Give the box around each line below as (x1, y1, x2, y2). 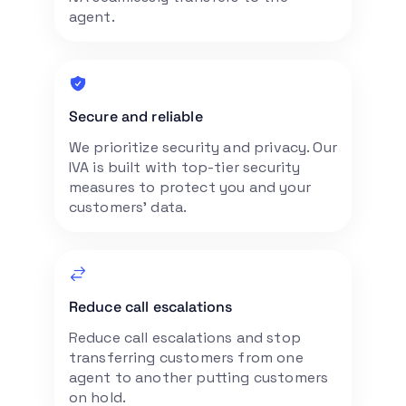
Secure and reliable (68, 106, 203, 126)
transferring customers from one (68, 347, 304, 367)
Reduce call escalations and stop (68, 327, 301, 347)
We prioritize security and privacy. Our (68, 137, 337, 157)
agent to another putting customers (68, 367, 329, 387)
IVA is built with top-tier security (68, 157, 301, 177)
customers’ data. (68, 197, 188, 217)
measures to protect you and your (68, 177, 311, 197)
